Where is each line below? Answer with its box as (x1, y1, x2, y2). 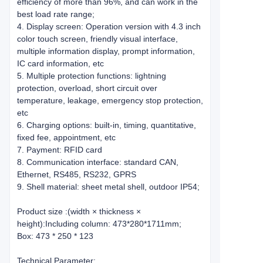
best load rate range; (17, 9, 95, 19)
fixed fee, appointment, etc (17, 133, 116, 142)
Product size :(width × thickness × (17, 207, 141, 216)
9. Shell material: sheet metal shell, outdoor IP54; (17, 182, 200, 191)
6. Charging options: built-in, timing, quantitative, (17, 120, 196, 130)
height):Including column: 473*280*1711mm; (17, 219, 181, 228)
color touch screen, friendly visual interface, (17, 34, 178, 43)
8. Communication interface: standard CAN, (17, 157, 178, 167)
